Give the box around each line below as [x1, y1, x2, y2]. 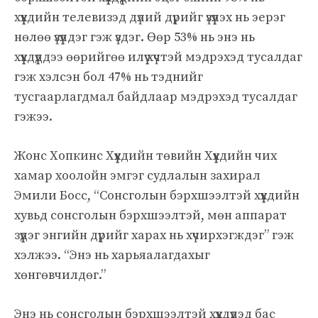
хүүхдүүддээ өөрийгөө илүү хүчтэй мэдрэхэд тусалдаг [14, 48, 302, 65]
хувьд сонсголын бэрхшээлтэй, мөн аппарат [14, 207, 287, 224]
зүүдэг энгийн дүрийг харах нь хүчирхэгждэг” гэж [14, 226, 294, 243]
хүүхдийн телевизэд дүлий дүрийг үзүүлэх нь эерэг [14, 9, 285, 26]
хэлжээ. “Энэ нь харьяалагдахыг [14, 246, 210, 263]
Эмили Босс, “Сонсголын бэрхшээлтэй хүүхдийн [14, 187, 300, 204]
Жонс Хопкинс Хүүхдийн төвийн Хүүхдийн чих [14, 147, 277, 164]
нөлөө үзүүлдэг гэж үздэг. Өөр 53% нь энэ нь [14, 28, 255, 45]
